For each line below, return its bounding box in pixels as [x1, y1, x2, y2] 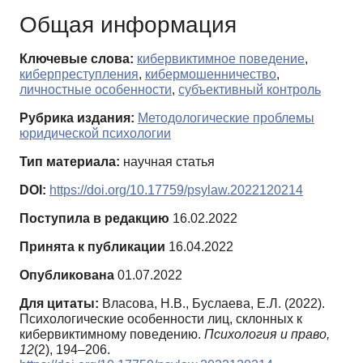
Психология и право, [204, 327, 330, 342]
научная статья [120, 155, 215, 169]
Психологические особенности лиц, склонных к [19, 312, 302, 327]
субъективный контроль [178, 83, 321, 97]
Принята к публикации [19, 240, 165, 254]
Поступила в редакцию [19, 211, 169, 226]
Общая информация [19, 12, 237, 38]
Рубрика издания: [19, 111, 135, 126]
